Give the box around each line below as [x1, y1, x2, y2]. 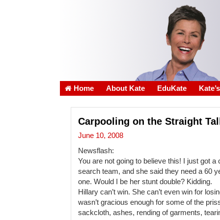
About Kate [106, 84, 145, 92]
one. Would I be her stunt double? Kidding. [78, 178, 213, 186]
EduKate [157, 84, 187, 92]
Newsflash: [78, 147, 114, 155]
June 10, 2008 [78, 132, 124, 140]
